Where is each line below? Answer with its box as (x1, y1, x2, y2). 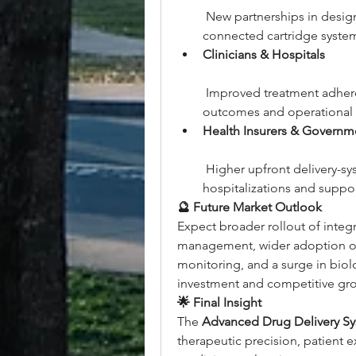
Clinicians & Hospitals (203, 47, 325, 62)
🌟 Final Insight (177, 295, 261, 310)
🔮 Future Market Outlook (177, 199, 322, 215)
